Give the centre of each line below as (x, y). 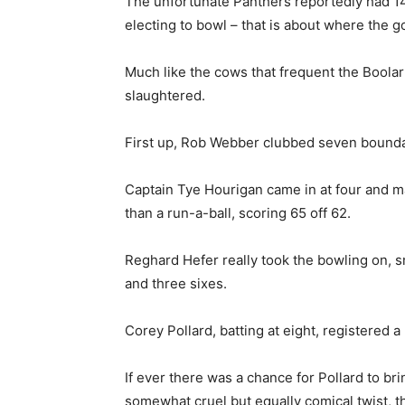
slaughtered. (165, 95)
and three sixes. (176, 283)
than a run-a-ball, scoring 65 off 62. (238, 213)
